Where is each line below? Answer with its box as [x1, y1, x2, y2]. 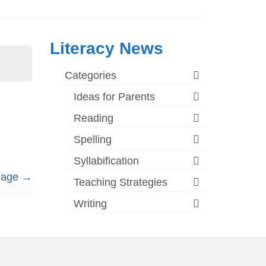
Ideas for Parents [73, 91, 155, 103]
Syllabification [73, 155, 139, 167]
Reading [73, 112, 113, 125]
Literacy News [49, 39, 163, 58]
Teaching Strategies [73, 176, 167, 189]
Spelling [73, 134, 112, 146]
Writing [73, 198, 107, 210]
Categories [64, 69, 116, 82]
